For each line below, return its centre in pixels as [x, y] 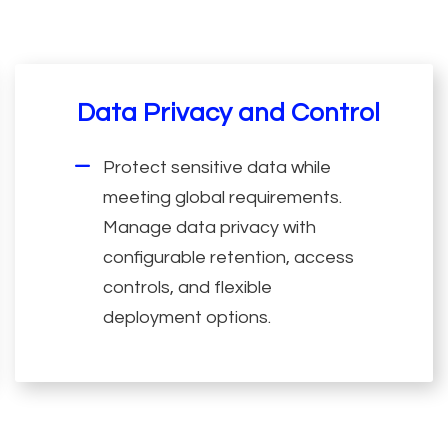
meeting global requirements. [223, 197]
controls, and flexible [188, 287]
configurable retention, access [229, 257]
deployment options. [187, 317]
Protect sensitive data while [217, 167]
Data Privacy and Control [229, 112]
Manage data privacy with [210, 227]
